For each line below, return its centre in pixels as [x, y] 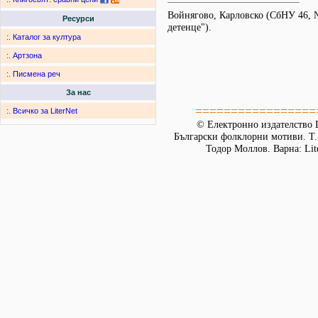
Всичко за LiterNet [45, 111]
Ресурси [78, 19]
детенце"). [190, 27]
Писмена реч [37, 74]
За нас [78, 93]
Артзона [27, 56]
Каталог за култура [47, 37]
